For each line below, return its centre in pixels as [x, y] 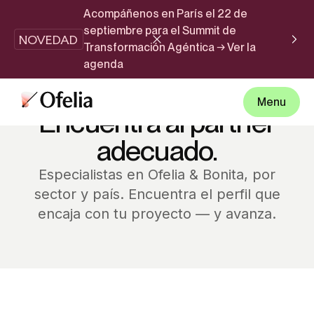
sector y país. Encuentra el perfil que [157, 194]
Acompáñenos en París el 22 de [165, 14]
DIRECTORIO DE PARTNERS [157, 100]
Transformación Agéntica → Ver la [169, 47]
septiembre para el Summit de [159, 30]
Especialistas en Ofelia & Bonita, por [157, 175]
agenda [103, 64]
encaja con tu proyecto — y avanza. [157, 214]
